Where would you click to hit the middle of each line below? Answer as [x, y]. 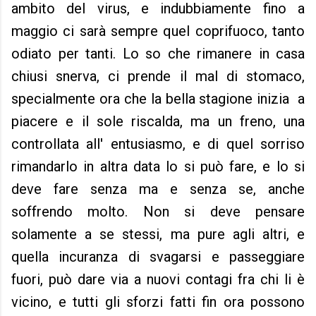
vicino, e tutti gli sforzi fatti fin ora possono [158, 302]
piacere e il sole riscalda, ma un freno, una [158, 122]
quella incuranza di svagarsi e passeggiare [158, 257]
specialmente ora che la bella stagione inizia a [158, 99]
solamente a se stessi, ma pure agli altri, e [158, 235]
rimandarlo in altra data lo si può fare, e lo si [158, 167]
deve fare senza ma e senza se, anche [158, 189]
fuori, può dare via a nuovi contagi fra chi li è [158, 280]
